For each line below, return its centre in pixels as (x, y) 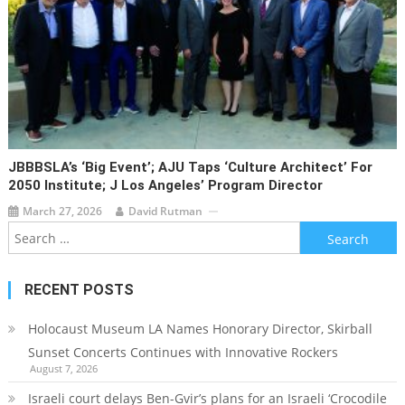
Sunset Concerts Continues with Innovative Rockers (183, 353)
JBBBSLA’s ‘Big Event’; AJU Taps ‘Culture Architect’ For (191, 168)
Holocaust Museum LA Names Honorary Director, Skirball (200, 329)
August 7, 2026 (63, 369)
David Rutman (166, 212)
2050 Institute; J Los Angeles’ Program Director (166, 186)
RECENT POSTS (79, 290)
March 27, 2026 (63, 212)
